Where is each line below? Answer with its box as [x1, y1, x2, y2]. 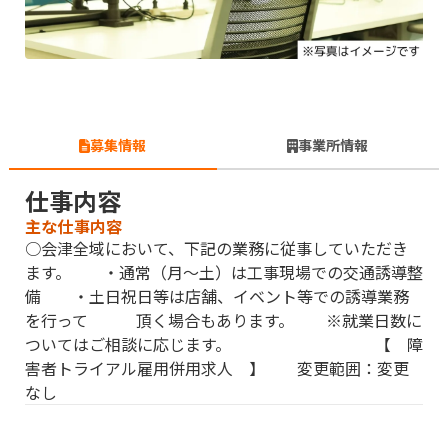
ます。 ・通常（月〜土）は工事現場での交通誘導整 [25, 260, 423, 285]
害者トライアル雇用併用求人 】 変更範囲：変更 [25, 356, 409, 381]
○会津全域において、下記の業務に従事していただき [25, 236, 408, 261]
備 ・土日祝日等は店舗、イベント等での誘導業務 [25, 284, 409, 309]
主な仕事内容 [25, 214, 123, 239]
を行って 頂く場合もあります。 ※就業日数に [25, 308, 422, 333]
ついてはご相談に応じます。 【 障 [25, 332, 423, 357]
